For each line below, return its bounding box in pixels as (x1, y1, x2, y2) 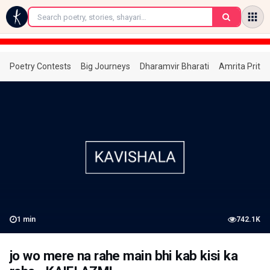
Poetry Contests (10, 61, 71, 71)
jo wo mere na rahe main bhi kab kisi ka (10, 248, 238, 263)
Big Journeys (81, 61, 130, 71)
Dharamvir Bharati (140, 61, 209, 71)
